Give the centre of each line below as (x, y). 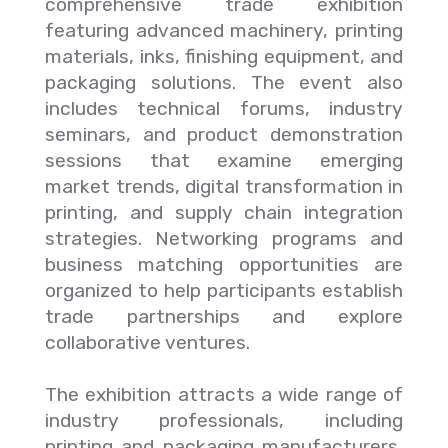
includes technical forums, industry (224, 108)
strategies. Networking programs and (224, 238)
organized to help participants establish (224, 290)
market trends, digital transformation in (224, 186)
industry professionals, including (224, 420)
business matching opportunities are (224, 264)
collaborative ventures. (147, 342)
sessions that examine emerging (224, 160)
